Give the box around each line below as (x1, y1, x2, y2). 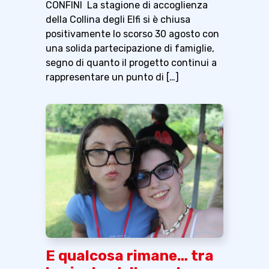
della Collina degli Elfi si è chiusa (46, 13, 190, 25)
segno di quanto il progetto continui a (46, 56, 217, 68)
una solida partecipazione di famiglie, (46, 42, 214, 54)
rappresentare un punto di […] (46, 71, 179, 83)
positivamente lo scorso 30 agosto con (46, 28, 219, 40)
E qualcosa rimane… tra (46, 247, 214, 264)
